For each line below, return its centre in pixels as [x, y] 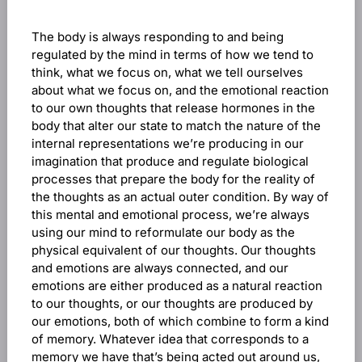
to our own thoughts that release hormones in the [173, 108]
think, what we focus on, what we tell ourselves [167, 72]
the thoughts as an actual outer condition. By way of [180, 197]
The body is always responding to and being [157, 37]
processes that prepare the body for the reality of [173, 179]
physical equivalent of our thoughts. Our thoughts [173, 250]
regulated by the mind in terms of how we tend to [172, 55]
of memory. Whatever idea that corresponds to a [170, 339]
